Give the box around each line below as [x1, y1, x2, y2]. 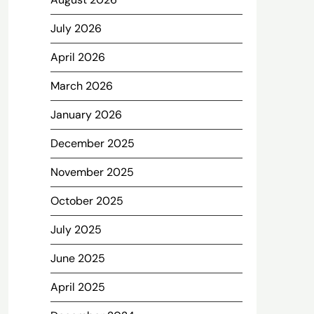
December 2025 [50, 136, 135, 151]
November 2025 [50, 165, 134, 179]
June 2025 [50, 251, 105, 266]
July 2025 [50, 222, 102, 237]
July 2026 [50, 21, 102, 36]
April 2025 [50, 280, 105, 294]
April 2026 [50, 50, 105, 64]
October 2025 [50, 193, 123, 208]
